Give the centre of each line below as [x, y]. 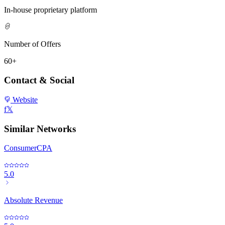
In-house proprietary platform [50, 10]
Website [24, 100]
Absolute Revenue [33, 200]
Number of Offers [32, 44]
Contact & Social [39, 80]
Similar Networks [40, 129]
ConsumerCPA [28, 148]
